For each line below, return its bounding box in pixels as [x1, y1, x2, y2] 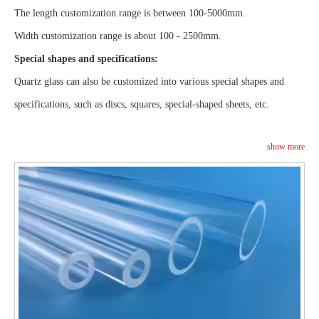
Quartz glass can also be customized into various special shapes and [14, 76, 284, 87]
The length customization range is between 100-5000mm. [14, 8, 246, 19]
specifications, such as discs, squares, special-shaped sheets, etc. [14, 99, 269, 110]
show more [267, 142, 305, 152]
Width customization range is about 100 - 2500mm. [14, 31, 221, 41]
